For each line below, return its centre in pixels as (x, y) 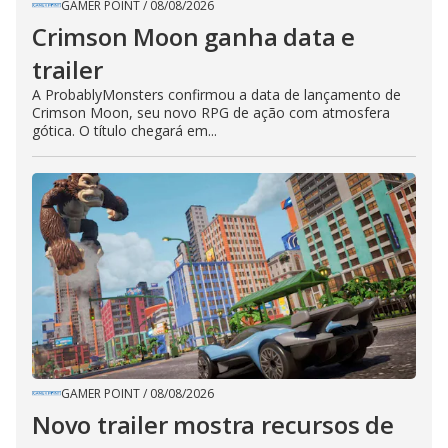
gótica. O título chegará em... (124, 131)
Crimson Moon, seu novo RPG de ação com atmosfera (211, 113)
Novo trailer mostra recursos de (213, 425)
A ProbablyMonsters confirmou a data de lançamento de (216, 95)
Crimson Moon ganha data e (193, 37)
